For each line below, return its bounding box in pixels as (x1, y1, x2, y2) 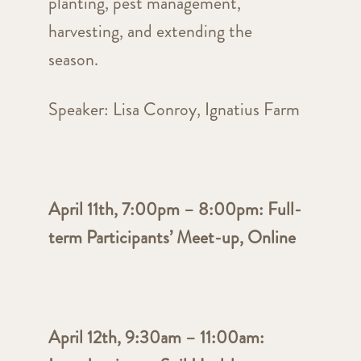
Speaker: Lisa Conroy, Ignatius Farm (48, 97, 300, 122)
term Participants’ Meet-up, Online (48, 225, 296, 251)
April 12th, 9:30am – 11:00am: (48, 325, 264, 351)
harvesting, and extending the (48, 19, 252, 44)
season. (48, 47, 106, 73)
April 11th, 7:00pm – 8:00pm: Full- (48, 197, 301, 222)
